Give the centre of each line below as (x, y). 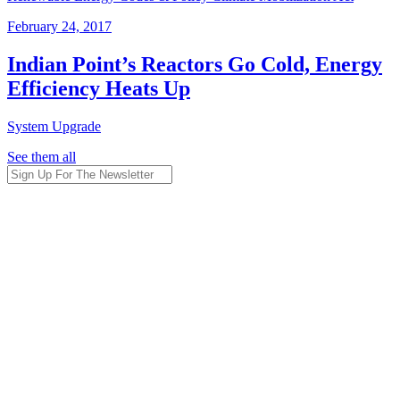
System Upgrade (54, 126)
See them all (42, 156)
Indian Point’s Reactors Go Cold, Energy (195, 64)
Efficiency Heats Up (99, 88)
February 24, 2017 (59, 26)
